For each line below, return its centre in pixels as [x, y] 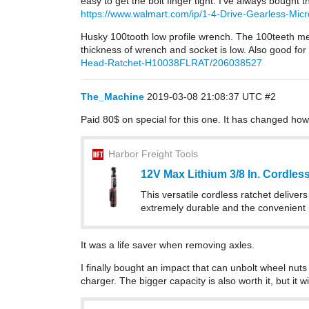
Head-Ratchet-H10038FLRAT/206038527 [171, 63]
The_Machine [112, 97]
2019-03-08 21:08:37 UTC [206, 97]
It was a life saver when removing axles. [168, 245]
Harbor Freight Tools [153, 154]
